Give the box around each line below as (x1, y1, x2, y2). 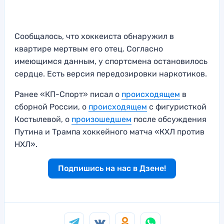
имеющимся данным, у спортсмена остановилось (14, 56, 207, 66)
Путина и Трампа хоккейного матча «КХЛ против (14, 126, 204, 136)
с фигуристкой (147, 101, 206, 111)
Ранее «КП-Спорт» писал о (14, 89, 121, 99)
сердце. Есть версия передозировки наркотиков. (14, 68, 207, 78)
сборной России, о (14, 101, 88, 111)
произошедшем (71, 114, 131, 124)
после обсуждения (131, 114, 206, 124)
